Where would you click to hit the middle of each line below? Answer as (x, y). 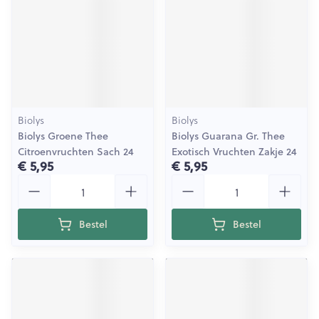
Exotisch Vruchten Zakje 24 (234, 152)
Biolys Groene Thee (63, 136)
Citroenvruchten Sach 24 (76, 152)
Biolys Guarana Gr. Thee (228, 136)
